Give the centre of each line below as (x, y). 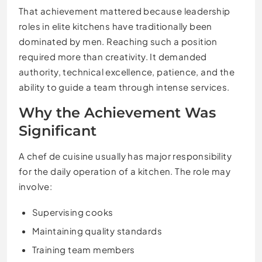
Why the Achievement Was (117, 113)
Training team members (83, 250)
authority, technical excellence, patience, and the (127, 72)
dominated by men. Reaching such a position (118, 42)
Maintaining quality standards (97, 231)
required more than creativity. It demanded (113, 57)
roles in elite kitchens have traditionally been (116, 26)
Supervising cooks (73, 212)
